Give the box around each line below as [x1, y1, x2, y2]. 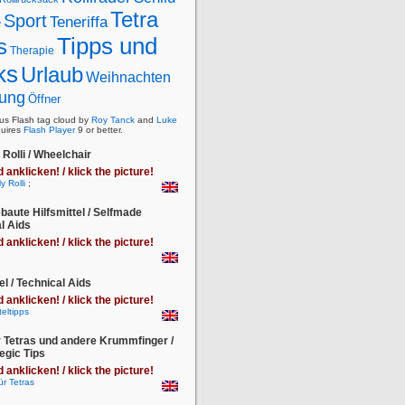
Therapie [10, 44, 54, 57]
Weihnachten [86, 70, 171, 85]
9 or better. [75, 125, 123, 135]
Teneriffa [50, 14, 108, 31]
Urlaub [21, 63, 83, 87]
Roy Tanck [91, 115, 135, 125]
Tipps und [57, 33, 157, 60]
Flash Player [24, 125, 75, 135]
